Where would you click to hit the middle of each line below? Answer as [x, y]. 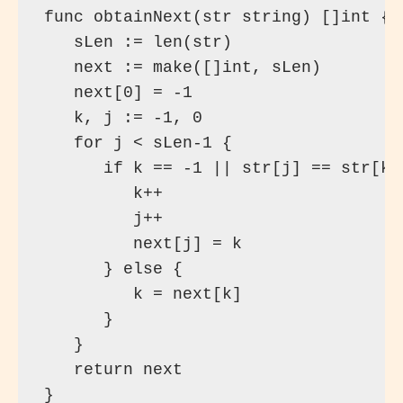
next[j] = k [143, 244]
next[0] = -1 [118, 93]
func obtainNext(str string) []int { [217, 18]
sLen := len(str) [138, 43]
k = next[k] [143, 295]
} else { [113, 269]
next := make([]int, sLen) [182, 68]
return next [113, 370]
